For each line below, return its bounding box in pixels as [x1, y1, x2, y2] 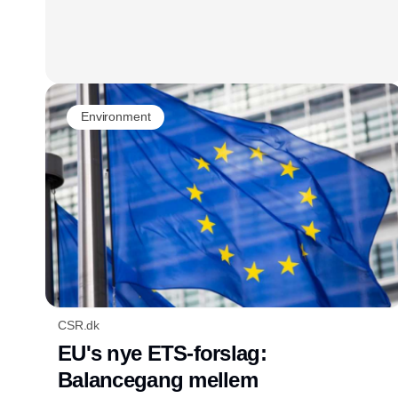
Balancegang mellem [58, 367, 259, 392]
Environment [81, 109, 151, 123]
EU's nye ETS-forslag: [58, 340, 267, 365]
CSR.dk [58, 317, 100, 332]
